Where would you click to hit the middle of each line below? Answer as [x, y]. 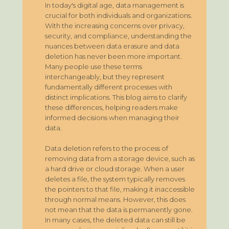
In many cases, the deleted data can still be [115, 220]
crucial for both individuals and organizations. [119, 15]
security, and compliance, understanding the [118, 36]
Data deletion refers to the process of [107, 148]
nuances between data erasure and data [112, 46]
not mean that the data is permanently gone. [119, 210]
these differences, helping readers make [111, 107]
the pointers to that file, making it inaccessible [120, 189]
